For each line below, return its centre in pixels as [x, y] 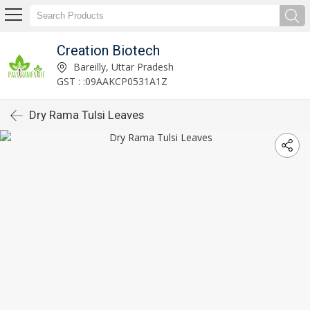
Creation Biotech [108, 50]
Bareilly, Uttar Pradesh [122, 66]
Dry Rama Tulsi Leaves [86, 115]
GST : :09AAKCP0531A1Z [112, 81]
